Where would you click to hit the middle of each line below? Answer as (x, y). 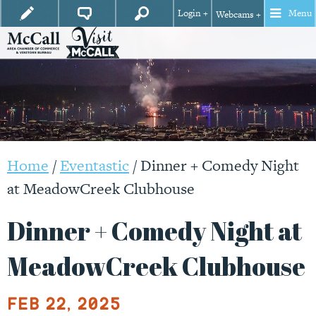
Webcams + (238, 15)
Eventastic (95, 165)
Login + (193, 13)
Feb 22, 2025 (64, 303)
